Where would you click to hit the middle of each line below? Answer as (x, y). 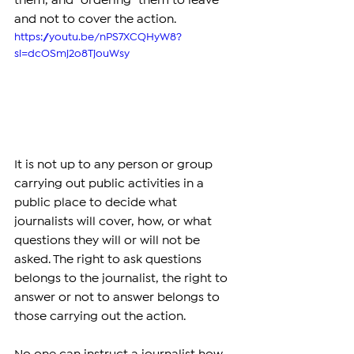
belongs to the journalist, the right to (122, 278)
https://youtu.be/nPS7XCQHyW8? (98, 38)
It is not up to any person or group (115, 164)
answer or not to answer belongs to (119, 297)
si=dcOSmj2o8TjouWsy (72, 54)
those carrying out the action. (100, 316)
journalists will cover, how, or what (115, 221)
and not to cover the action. (95, 20)
